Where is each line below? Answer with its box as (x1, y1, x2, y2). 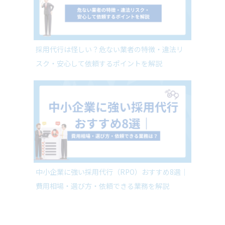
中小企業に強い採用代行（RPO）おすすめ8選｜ (36, 185, 188, 195)
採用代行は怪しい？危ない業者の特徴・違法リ (36, 62, 184, 73)
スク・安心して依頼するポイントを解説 (36, 76, 163, 87)
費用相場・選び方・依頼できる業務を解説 (36, 199, 170, 209)
